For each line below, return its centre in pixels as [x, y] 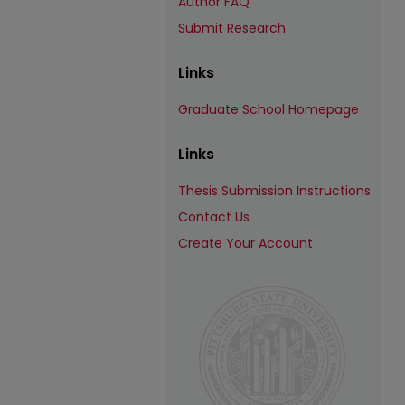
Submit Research [232, 28]
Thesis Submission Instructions [274, 191]
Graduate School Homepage [268, 109]
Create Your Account [245, 243]
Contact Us [214, 217]
